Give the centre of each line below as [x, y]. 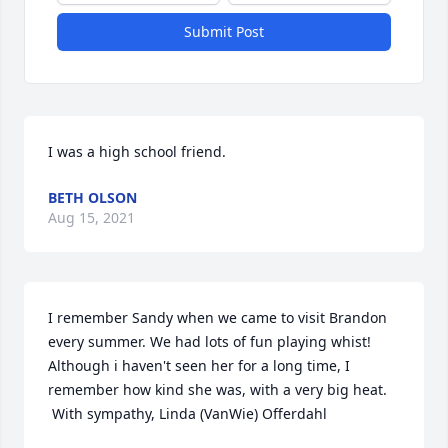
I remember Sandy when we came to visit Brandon [217, 317]
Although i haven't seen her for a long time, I [199, 365]
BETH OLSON [92, 197]
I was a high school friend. [137, 151]
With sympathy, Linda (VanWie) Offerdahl [187, 413]
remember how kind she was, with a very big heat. [217, 389]
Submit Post [224, 31]
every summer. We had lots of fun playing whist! [209, 341]
